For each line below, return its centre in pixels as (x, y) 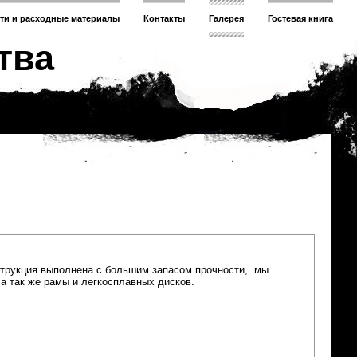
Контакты (164, 18)
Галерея (226, 18)
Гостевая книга (300, 18)
